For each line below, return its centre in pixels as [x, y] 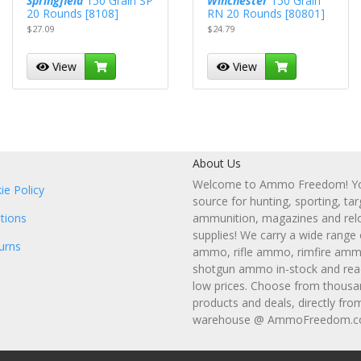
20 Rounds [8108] [73, 14]
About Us [217, 163]
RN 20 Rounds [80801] [266, 14]
